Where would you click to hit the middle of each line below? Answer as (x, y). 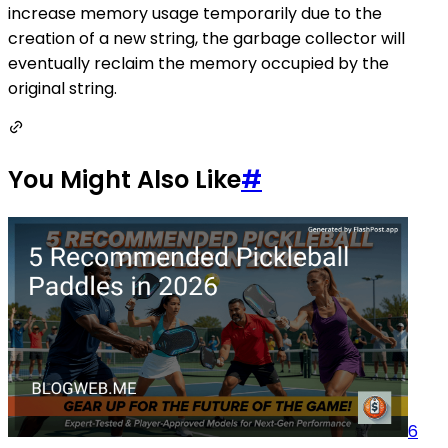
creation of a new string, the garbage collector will (206, 39)
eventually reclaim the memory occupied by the (198, 64)
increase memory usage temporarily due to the (195, 14)
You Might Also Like (124, 180)
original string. (62, 89)
